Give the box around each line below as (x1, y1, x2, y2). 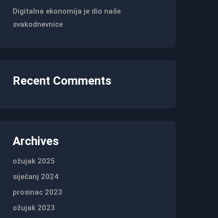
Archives (13, 134, 59, 148)
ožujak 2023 (13, 203, 55, 213)
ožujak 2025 (13, 157, 55, 166)
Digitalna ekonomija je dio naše (13, 7, 121, 16)
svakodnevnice (13, 20, 63, 29)
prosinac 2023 (13, 188, 62, 197)
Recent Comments (13, 73, 111, 88)
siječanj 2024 (13, 172, 58, 182)
